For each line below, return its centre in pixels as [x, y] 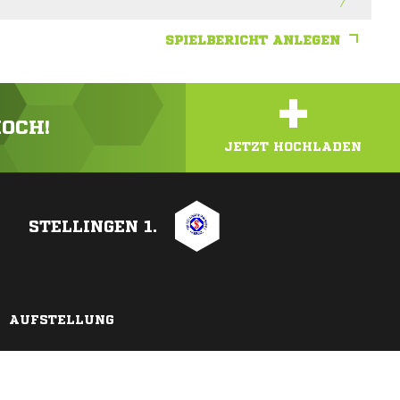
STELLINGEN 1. [93, 226]
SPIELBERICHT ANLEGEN [253, 41]
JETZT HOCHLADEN [293, 147]
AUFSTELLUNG [62, 320]
